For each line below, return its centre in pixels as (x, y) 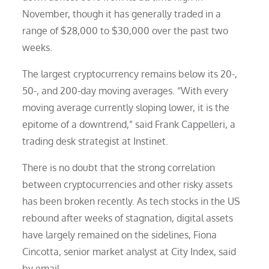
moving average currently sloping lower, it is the (126, 107)
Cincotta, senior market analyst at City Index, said (129, 251)
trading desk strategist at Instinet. (95, 141)
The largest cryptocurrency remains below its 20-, (130, 74)
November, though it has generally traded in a (122, 14)
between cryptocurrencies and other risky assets (128, 184)
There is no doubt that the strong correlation (119, 167)
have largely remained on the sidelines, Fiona (120, 234)
